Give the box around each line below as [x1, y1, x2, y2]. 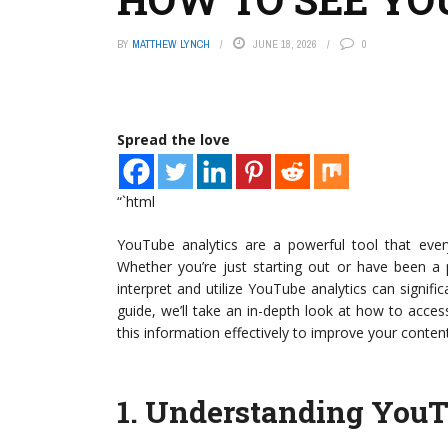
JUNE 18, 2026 [253, 37, 317, 51]
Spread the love [117, 130, 230, 149]
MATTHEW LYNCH [132, 37, 210, 51]
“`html [117, 192, 155, 211]
